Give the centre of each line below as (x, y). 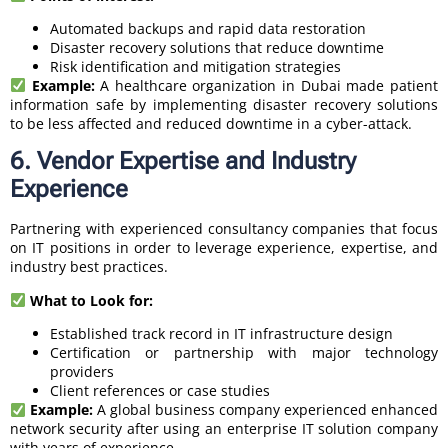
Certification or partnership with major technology (244, 353)
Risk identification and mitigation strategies (195, 67)
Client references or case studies (160, 391)
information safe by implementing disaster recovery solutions (224, 105)
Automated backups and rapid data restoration (208, 29)
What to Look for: (91, 300)
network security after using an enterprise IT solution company (224, 429)
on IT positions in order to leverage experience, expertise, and (224, 248)
